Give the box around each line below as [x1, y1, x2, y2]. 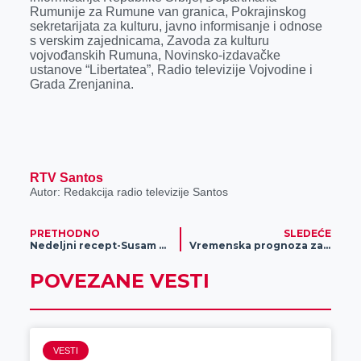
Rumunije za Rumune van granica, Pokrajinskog [29, 5, 306, 19]
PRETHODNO [29, 227, 100, 240]
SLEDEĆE [284, 227, 332, 240]
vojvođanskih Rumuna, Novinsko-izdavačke [29, 48, 280, 62]
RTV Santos [29, 171, 103, 185]
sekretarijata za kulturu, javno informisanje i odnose [29, 19, 322, 33]
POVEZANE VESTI [29, 269, 210, 293]
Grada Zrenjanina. [29, 77, 137, 91]
